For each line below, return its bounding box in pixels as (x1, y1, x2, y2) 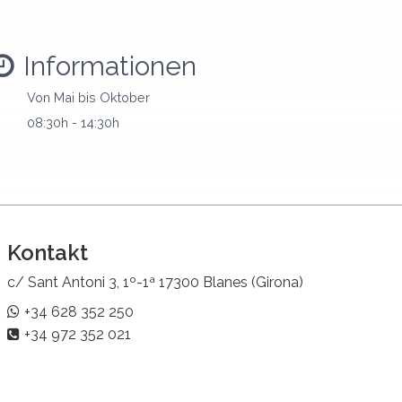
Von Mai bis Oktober (27, 89, 150, 105)
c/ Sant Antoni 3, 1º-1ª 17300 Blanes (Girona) (7, 273, 304, 291)
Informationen (23, 49, 197, 82)
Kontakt (7, 239, 89, 266)
